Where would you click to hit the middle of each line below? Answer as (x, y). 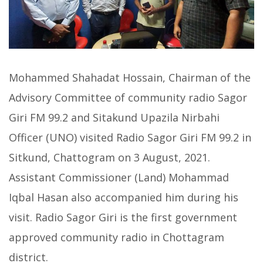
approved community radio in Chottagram (117, 237)
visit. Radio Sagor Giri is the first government (123, 218)
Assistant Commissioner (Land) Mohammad (119, 178)
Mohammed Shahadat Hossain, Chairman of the (130, 78)
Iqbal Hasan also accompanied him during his (124, 198)
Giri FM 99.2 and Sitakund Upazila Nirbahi (114, 118)
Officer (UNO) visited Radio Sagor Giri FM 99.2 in (130, 138)
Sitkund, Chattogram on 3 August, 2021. (109, 158)
